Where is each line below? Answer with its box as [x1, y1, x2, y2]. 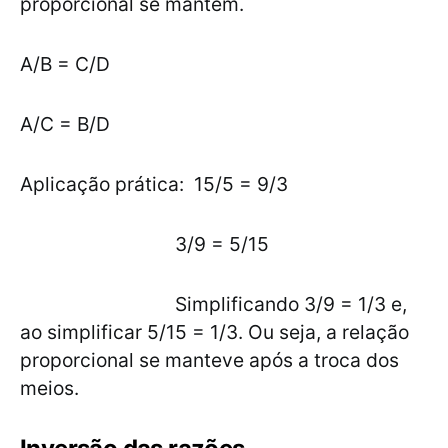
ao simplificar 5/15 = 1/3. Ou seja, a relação [20, 320, 409, 345]
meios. [20, 376, 79, 401]
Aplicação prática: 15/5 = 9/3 [20, 172, 293, 197]
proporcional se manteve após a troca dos [20, 348, 399, 373]
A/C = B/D [20, 112, 110, 137]
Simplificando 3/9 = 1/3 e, [20, 292, 407, 317]
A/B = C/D [20, 52, 110, 77]
